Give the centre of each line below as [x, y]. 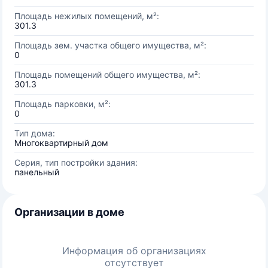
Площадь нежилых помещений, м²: [87, 16]
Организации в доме [69, 212]
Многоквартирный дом [61, 143]
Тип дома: [35, 133]
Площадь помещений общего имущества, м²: [107, 74]
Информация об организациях [134, 251]
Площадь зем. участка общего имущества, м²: [110, 45]
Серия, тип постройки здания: [76, 162]
